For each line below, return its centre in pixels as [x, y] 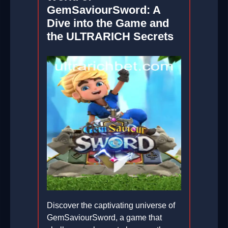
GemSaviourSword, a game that [104, 218]
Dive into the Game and [108, 23]
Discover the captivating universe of [111, 206]
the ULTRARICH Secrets [110, 37]
